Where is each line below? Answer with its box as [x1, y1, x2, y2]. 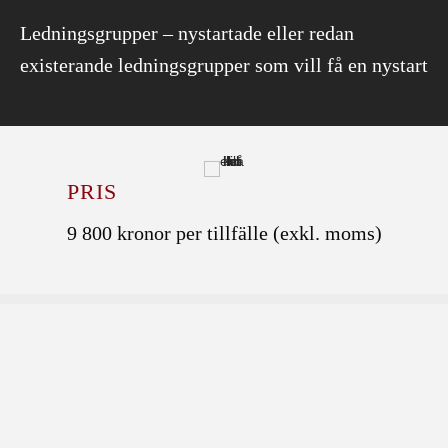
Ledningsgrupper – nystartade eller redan [20, 22, 354, 45]
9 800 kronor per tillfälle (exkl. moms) [66, 222, 382, 245]
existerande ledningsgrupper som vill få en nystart [20, 54, 428, 77]
